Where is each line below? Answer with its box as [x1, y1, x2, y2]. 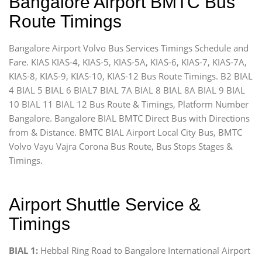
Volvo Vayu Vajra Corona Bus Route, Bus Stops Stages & [9, 140, 233, 152]
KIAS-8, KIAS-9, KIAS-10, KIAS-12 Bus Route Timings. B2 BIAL [9, 70, 253, 82]
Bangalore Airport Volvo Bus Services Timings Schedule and [9, 42, 249, 54]
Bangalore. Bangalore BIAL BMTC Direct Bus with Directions [9, 112, 250, 124]
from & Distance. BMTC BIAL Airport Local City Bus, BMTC [9, 126, 242, 138]
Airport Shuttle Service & [9, 194, 201, 214]
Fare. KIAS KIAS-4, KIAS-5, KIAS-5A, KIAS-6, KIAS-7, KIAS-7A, [9, 56, 247, 68]
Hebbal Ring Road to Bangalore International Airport [40, 244, 250, 256]
